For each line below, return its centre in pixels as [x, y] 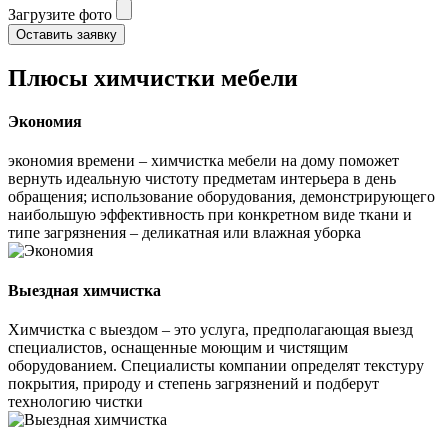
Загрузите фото [60, 14]
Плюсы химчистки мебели [153, 77]
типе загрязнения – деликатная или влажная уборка [184, 233]
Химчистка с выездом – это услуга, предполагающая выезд [210, 329]
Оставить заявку [66, 34]
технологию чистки [75, 401]
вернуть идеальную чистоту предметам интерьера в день [202, 179]
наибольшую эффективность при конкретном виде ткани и [210, 215]
